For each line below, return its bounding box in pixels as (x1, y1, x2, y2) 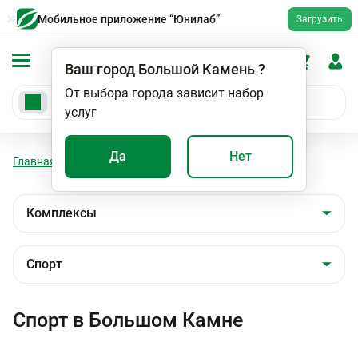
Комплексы (141, 155, 202, 168)
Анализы (74, 155, 122, 168)
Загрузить (296, 13, 343, 25)
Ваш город (65, 61, 135, 78)
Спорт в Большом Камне (13, 308, 243, 332)
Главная (13, 155, 56, 168)
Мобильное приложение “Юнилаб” (38, 12, 220, 26)
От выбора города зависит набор (65, 86, 264, 101)
